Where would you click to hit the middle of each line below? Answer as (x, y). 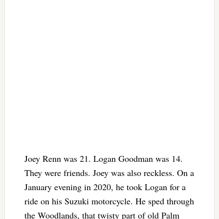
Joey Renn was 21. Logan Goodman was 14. (103, 158)
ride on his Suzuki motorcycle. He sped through (109, 201)
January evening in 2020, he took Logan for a (105, 186)
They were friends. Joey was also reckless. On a (109, 172)
